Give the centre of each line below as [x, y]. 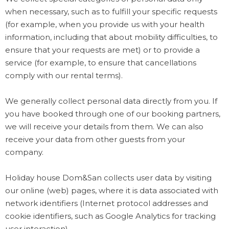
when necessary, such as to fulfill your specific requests [111, 11]
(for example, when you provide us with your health [105, 24]
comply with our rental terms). [64, 75]
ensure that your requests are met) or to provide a [102, 50]
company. [24, 152]
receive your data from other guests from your [95, 139]
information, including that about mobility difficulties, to [111, 37]
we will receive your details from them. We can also [104, 126]
